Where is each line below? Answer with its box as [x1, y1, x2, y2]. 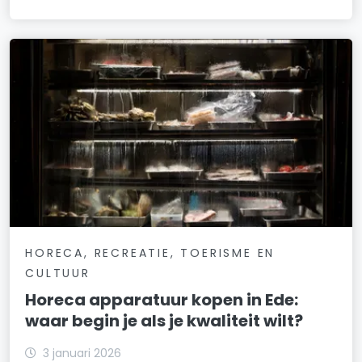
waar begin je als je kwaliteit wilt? [25, 309, 304, 333]
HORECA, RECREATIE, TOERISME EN [25, 245, 276, 262]
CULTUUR [25, 265, 90, 282]
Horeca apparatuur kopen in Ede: [25, 288, 299, 312]
